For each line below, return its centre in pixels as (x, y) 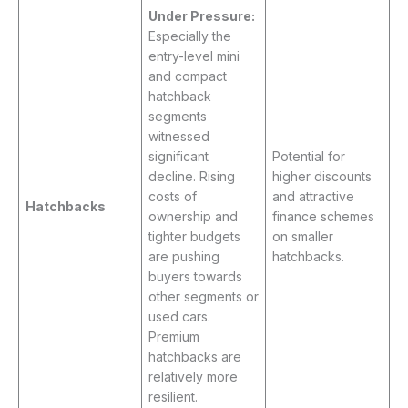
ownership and (193, 217)
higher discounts (322, 177)
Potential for (309, 157)
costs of (173, 197)
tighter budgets (194, 237)
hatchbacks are (195, 357)
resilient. (173, 397)
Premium (174, 337)
